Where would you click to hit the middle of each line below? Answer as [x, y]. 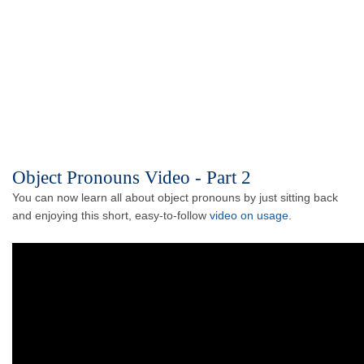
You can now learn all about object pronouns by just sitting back [175, 198]
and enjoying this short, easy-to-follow [111, 216]
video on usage [249, 216]
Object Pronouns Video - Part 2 [132, 178]
